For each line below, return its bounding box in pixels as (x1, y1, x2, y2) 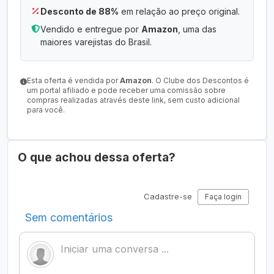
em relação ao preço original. (119, 6, 240, 17)
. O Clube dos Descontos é (152, 76, 249, 85)
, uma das (178, 24, 217, 34)
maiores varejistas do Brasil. (40, 37, 152, 47)
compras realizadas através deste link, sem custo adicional (27, 95, 240, 105)
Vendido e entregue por (40, 24, 141, 34)
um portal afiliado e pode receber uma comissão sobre (27, 86, 226, 95)
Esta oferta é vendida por (27, 76, 120, 85)
